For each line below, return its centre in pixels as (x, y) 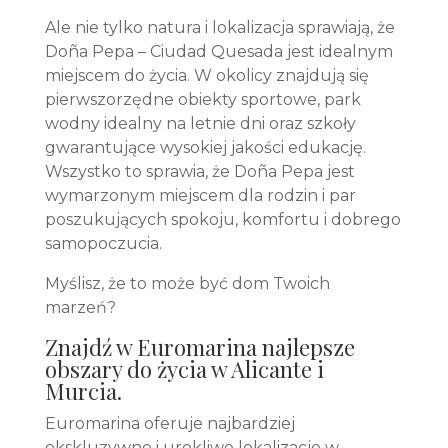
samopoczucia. (103, 243)
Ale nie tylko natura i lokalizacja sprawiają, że (219, 27)
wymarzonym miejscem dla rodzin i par (200, 195)
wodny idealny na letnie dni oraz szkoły (200, 123)
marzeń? (80, 307)
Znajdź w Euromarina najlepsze (199, 347)
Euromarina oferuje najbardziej (169, 423)
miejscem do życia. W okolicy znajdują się (206, 75)
